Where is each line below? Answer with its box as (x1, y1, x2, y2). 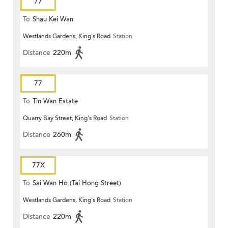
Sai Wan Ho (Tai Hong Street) (33, 179, 121, 188)
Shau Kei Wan (33, 15, 73, 24)
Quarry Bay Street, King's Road (23, 114, 107, 123)
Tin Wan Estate (33, 97, 78, 106)
